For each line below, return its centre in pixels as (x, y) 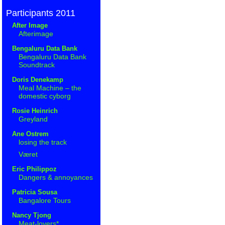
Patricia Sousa (34, 192)
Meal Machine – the (50, 88)
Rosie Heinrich (35, 110)
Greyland (33, 119)
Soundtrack (37, 65)
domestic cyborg (45, 96)
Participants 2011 (41, 13)
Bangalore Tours (45, 200)
